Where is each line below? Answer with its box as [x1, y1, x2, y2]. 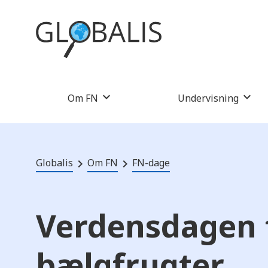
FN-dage [132, 156, 170, 169]
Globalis [36, 156, 73, 169]
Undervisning [177, 91, 239, 105]
